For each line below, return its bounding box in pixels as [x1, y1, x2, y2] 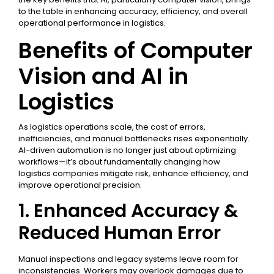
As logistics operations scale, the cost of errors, [18, 121, 206, 133]
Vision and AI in [18, 61, 188, 92]
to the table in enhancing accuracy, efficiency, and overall [18, 6, 248, 17]
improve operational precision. [18, 179, 142, 191]
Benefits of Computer [18, 35, 253, 66]
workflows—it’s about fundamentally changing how [18, 156, 220, 168]
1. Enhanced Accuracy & [18, 198, 239, 224]
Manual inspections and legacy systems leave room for [18, 253, 239, 265]
